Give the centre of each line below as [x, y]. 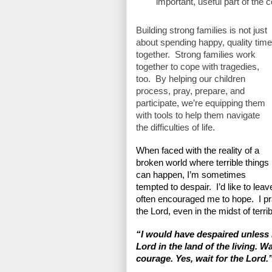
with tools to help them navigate [198, 116]
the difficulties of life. [175, 128]
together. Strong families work [196, 55]
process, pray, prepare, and [190, 91]
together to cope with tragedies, [198, 67]
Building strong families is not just [202, 31]
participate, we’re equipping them [201, 104]
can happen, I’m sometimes [191, 175]
